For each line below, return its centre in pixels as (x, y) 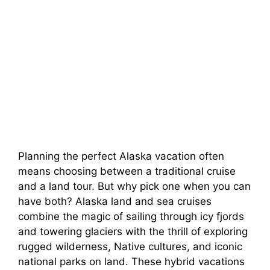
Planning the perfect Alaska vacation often (121, 156)
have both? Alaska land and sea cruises (115, 201)
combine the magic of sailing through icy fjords (131, 216)
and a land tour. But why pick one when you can (134, 186)
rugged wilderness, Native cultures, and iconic (130, 246)
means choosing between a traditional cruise (127, 171)
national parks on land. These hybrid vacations (131, 261)
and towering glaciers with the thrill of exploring (133, 231)
